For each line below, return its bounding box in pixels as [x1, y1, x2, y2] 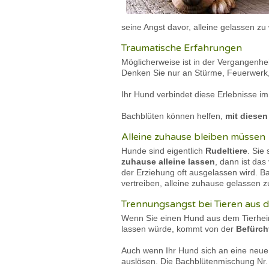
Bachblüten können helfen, [121, 111, 225, 121]
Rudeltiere [205, 146, 247, 156]
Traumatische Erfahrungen [121, 42, 242, 54]
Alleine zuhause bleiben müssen [121, 131, 265, 143]
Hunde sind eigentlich [121, 146, 205, 156]
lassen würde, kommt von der [121, 224, 236, 234]
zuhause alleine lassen [121, 157, 215, 166]
